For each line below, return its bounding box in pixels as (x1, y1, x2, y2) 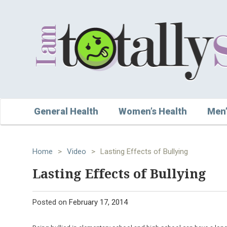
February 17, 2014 (69, 197, 128, 207)
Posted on (32, 197, 69, 207)
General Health (34, 105, 98, 117)
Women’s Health (119, 105, 187, 117)
